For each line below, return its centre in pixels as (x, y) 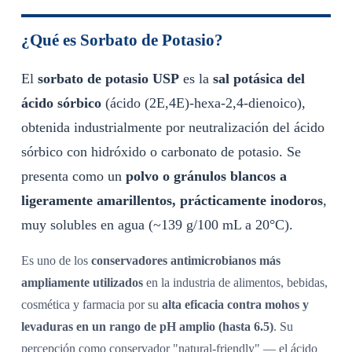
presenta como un (73, 176)
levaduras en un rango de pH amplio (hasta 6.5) (147, 327)
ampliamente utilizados (82, 283)
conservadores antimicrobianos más (185, 261)
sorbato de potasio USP (108, 79)
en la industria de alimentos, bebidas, (235, 283)
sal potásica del (258, 79)
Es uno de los (56, 261)
